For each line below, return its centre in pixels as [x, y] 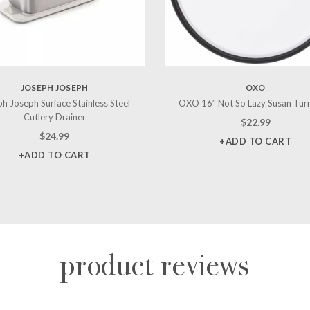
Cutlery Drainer [54, 117]
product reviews [155, 265]
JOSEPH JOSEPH [54, 87]
